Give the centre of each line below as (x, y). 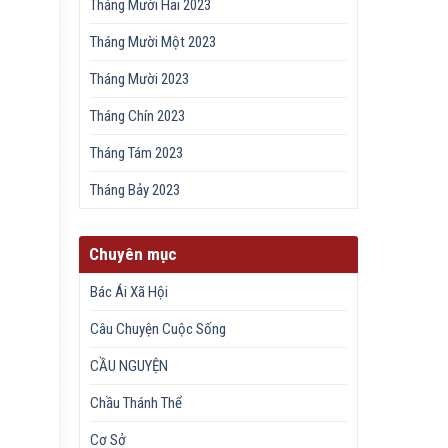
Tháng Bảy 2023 (135, 190)
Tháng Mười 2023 (140, 79)
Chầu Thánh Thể (136, 402)
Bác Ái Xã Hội (129, 291)
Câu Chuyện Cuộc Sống (158, 328)
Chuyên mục (133, 253)
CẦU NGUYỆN (129, 365)
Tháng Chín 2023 (138, 116)
